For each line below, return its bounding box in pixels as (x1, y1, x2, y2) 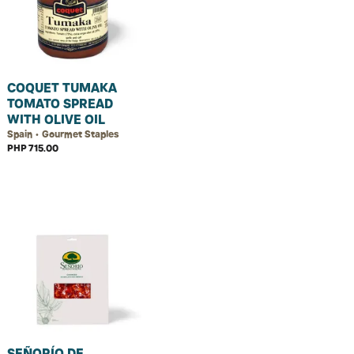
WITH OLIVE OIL (7, 111, 105, 127)
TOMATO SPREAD (7, 96, 113, 111)
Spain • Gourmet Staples (7, 128, 119, 140)
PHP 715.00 (7, 142, 58, 154)
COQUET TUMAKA (7, 80, 117, 96)
